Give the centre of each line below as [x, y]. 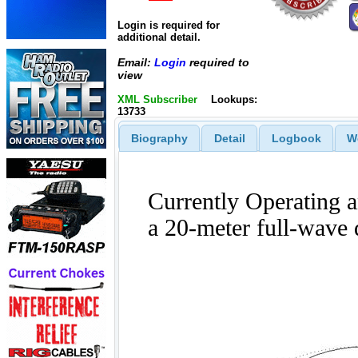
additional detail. [159, 38]
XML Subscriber [157, 99]
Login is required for [169, 26]
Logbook [296, 138]
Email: [136, 63]
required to [218, 63]
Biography [159, 138]
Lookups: [234, 99]
